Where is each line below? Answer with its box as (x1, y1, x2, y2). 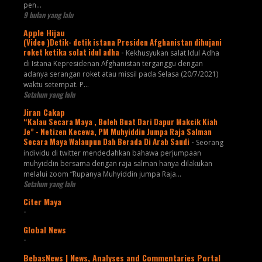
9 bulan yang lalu (23, 9, 73, 20)
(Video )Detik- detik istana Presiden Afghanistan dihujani (23, 36, 222, 48)
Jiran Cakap (23, 105, 65, 118)
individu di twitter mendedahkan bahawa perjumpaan (23, 147, 201, 158)
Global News (23, 223, 66, 236)
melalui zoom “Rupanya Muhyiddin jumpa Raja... (23, 168, 181, 179)
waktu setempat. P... (23, 79, 89, 89)
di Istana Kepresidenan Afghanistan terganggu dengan (23, 58, 203, 68)
